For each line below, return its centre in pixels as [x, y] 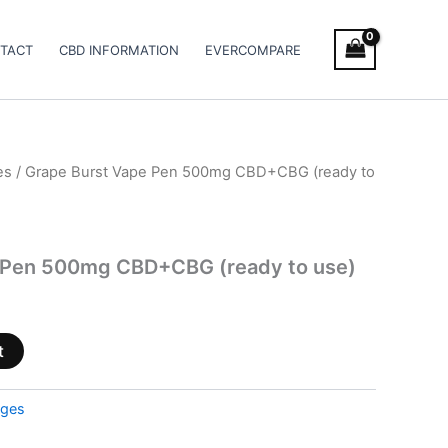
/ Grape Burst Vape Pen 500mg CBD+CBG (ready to [193, 172]
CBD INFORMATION [119, 49]
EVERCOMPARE [253, 49]
